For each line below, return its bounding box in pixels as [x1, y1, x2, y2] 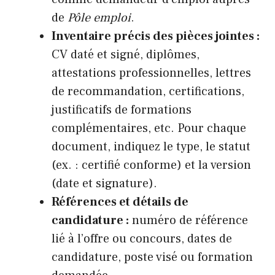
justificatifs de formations [52, 102, 192, 118]
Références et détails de [52, 194, 188, 211]
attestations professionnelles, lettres [52, 65, 251, 82]
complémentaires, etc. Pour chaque [52, 120, 246, 137]
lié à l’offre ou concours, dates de [52, 231, 232, 247]
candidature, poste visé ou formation [52, 249, 253, 266]
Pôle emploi [68, 10, 131, 26]
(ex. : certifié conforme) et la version [52, 157, 251, 174]
